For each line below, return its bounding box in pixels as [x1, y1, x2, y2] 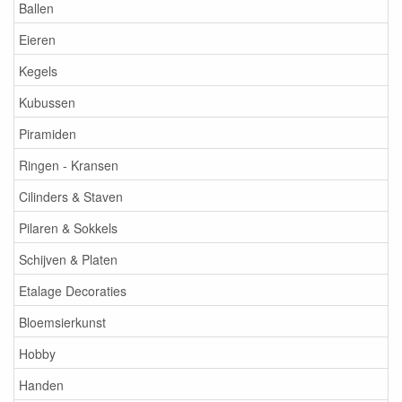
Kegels [19, 61, 57, 80]
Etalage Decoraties [19, 281, 127, 300]
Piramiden [19, 124, 76, 143]
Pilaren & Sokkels [19, 218, 118, 237]
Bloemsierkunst [19, 312, 106, 331]
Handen [19, 375, 64, 394]
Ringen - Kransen [19, 155, 118, 174]
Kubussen [19, 92, 75, 111]
